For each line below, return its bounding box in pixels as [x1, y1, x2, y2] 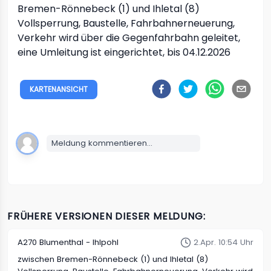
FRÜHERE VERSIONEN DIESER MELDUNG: [7, 209, 206, 223]
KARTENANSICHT [30, 84, 88, 94]
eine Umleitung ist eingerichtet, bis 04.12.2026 [18, 45, 230, 59]
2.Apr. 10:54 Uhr [194, 237, 253, 248]
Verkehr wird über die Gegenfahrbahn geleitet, [18, 31, 240, 45]
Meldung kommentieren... [51, 137, 152, 149]
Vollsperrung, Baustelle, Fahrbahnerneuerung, [18, 16, 235, 30]
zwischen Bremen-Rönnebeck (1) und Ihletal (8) [18, 253, 208, 265]
